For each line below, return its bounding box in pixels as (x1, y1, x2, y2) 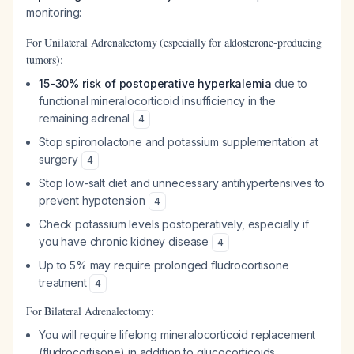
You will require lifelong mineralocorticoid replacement (39, 328, 316, 341)
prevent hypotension (39, 194, 149, 207)
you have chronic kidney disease (39, 235, 212, 248)
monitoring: (26, 6, 82, 19)
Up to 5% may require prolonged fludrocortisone (39, 258, 289, 272)
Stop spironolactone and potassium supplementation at (39, 135, 318, 149)
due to (271, 77, 308, 90)
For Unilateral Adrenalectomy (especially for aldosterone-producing (26, 35, 322, 50)
